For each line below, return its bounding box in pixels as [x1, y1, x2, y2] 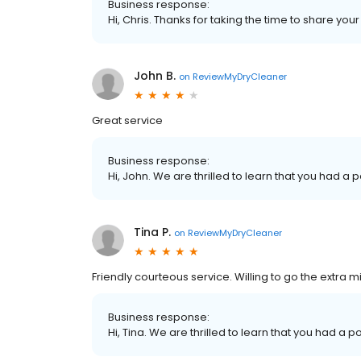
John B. [134, 68, 176, 85]
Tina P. [134, 224, 171, 241]
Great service [92, 113, 163, 129]
